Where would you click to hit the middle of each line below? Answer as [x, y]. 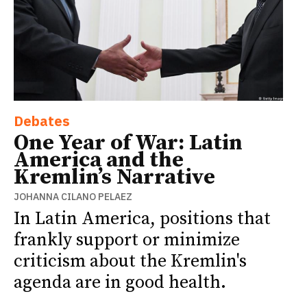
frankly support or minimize [127, 241]
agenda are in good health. [120, 283]
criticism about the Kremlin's [130, 262]
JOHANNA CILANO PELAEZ [73, 197]
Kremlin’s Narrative [114, 178]
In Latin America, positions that [142, 219]
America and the [99, 161]
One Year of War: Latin [128, 144]
